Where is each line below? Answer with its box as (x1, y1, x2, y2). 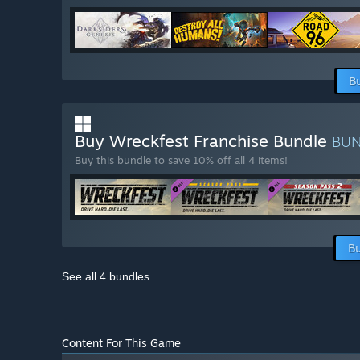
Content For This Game (62, 336, 181, 350)
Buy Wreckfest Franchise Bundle (75, 130, 332, 152)
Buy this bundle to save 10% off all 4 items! (75, 153, 288, 167)
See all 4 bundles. (62, 270, 153, 284)
